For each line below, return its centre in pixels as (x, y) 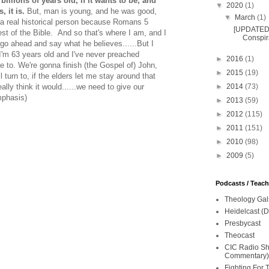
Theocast (240, 235)
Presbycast (243, 223)
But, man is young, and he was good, (92, 11)
